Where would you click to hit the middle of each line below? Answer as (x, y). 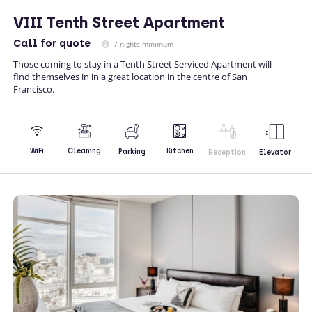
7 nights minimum (142, 44)
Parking (132, 151)
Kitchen (180, 150)
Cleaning (85, 151)
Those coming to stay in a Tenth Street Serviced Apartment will (142, 64)
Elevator (275, 152)
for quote (64, 43)
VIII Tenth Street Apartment (119, 22)
